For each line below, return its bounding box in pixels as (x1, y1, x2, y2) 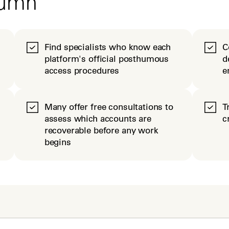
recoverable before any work (44, 125, 158, 135)
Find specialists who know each (44, 42, 171, 52)
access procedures (44, 65, 120, 76)
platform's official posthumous (44, 54, 169, 64)
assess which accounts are (44, 113, 151, 124)
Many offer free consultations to (44, 102, 173, 112)
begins (44, 137, 71, 147)
